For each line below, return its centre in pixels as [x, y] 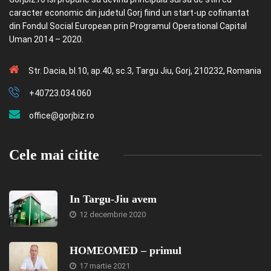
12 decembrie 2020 [112, 215]
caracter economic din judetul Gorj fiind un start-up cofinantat [129, 13]
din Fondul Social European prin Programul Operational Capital [128, 26]
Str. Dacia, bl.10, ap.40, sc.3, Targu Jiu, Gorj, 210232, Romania [145, 71]
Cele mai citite [54, 155]
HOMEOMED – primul [126, 251]
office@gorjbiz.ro [62, 116]
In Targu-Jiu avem [113, 199]
